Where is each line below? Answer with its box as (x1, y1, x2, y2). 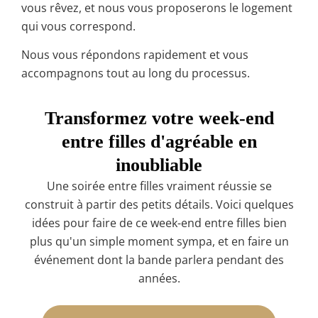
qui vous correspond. (21, 18, 136, 34)
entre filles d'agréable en (61, 131, 257, 153)
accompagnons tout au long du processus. (21, 65, 250, 81)
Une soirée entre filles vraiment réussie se (46, 178, 272, 194)
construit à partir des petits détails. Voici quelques (24, 197, 294, 213)
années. (138, 270, 180, 287)
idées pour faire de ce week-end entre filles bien (31, 215, 287, 231)
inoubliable (116, 155, 202, 176)
